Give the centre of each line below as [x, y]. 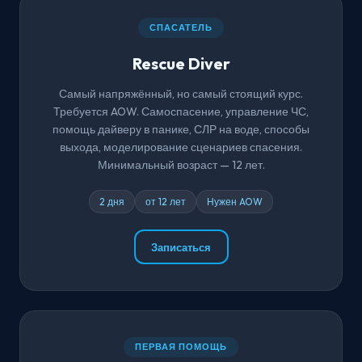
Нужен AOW [235, 202]
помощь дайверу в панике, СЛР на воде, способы [181, 130]
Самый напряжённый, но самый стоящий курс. [181, 94]
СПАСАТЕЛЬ [181, 28]
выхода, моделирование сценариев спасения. [181, 147]
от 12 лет [166, 202]
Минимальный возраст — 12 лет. [181, 165]
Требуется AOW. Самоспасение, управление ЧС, [181, 112]
